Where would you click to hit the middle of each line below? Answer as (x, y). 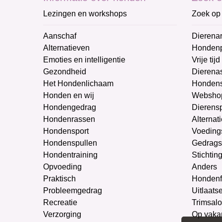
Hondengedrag (70, 108)
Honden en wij (69, 96)
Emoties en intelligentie (84, 60)
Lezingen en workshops (85, 14)
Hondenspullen (70, 143)
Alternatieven (66, 48)
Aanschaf (60, 36)
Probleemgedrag (73, 191)
